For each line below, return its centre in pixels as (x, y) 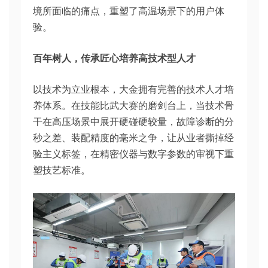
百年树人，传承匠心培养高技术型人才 (114, 58)
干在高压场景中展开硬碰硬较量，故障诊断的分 (133, 122)
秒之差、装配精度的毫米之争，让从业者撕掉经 (133, 138)
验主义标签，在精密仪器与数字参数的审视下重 (133, 154)
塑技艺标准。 (62, 170)
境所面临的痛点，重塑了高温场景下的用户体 (129, 11)
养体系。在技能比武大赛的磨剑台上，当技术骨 (133, 106)
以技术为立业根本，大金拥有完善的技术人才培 (133, 89)
